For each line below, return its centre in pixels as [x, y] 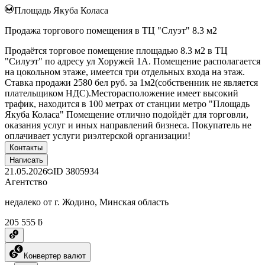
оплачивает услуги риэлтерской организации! [98, 135]
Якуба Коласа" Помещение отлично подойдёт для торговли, [127, 114]
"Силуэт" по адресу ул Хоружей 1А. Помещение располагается [132, 61]
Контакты [26, 147]
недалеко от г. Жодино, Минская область [87, 202]
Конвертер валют [55, 256]
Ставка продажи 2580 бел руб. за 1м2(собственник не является [131, 82]
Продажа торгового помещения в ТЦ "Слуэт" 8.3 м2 [111, 30]
